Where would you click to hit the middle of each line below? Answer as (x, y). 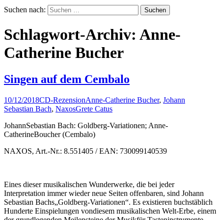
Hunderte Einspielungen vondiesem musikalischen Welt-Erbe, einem (110, 211)
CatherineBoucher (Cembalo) (50, 134)
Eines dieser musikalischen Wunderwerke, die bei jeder (89, 184)
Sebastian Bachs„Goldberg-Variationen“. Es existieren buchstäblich (108, 202)
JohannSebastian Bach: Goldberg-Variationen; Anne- (86, 125)
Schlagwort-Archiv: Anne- (92, 35)
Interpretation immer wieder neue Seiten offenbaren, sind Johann (104, 193)
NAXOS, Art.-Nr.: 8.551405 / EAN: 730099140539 (85, 151)
